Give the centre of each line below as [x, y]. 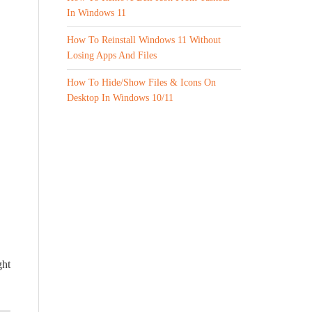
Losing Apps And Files [112, 55]
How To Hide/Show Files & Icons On [141, 83]
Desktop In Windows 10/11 [120, 98]
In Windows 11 [96, 13]
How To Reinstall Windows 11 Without [144, 40]
